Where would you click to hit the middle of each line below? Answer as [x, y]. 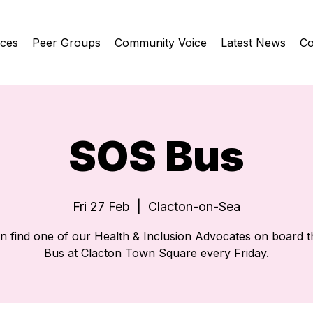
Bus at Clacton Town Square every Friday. [156, 253]
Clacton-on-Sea [194, 206]
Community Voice [160, 43]
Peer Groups [66, 43]
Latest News [253, 43]
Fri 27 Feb [101, 206]
